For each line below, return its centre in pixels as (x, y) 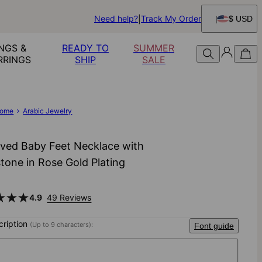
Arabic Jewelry (48, 111)
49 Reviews (69, 198)
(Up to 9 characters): (62, 225)
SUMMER (154, 48)
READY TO (85, 48)
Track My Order (171, 18)
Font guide (214, 226)
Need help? (116, 18)
